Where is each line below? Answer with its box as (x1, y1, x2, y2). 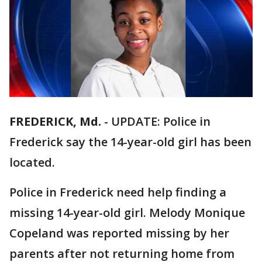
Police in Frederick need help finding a (9, 184, 226, 201)
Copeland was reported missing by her (9, 225, 229, 242)
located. (9, 154, 55, 171)
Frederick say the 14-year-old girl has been (9, 134, 251, 150)
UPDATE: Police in (111, 113, 211, 130)
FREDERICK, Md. (9, 113, 101, 130)
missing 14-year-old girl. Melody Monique (9, 205, 245, 221)
